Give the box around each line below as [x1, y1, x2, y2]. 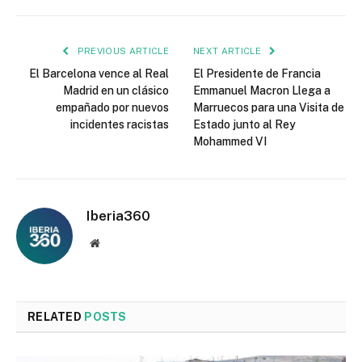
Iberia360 [86, 208, 150, 225]
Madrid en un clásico [63, 84, 169, 98]
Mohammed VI [193, 135, 267, 149]
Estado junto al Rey [193, 118, 296, 132]
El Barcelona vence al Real [29, 67, 169, 81]
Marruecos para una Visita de [193, 101, 344, 115]
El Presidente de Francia [193, 67, 321, 81]
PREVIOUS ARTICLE [74, 46, 169, 57]
